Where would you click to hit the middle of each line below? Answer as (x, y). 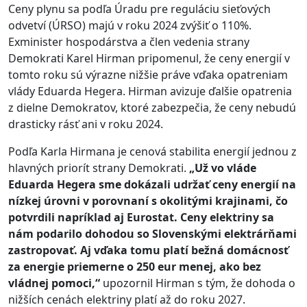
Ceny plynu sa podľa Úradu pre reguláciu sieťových (139, 9)
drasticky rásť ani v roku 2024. (86, 124)
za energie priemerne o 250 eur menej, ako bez (135, 267)
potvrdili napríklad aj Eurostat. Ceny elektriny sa (141, 218)
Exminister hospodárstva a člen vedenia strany (129, 42)
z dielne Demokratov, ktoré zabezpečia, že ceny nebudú (152, 108)
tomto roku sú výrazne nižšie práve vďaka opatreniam (148, 75)
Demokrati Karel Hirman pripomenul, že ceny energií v (149, 59)
